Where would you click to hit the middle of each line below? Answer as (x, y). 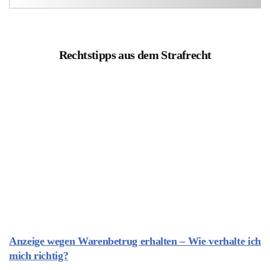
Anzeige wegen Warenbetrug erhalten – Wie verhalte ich (135, 241)
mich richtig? (39, 255)
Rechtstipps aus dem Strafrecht (135, 55)
